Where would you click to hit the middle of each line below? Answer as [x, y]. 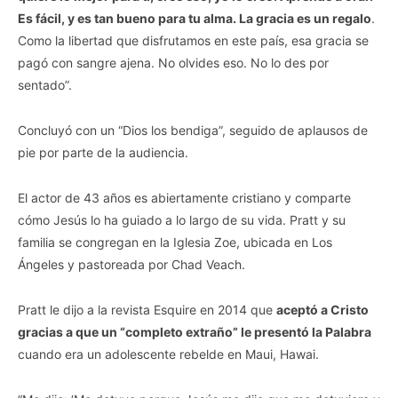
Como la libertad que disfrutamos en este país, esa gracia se [193, 41]
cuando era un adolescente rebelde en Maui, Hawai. [168, 354]
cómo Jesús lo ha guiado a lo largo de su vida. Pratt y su [182, 220]
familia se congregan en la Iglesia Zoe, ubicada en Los [175, 243]
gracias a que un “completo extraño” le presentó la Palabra [195, 332]
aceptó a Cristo [322, 310]
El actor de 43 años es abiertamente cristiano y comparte [184, 198]
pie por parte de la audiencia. [103, 153]
